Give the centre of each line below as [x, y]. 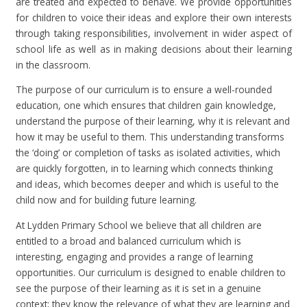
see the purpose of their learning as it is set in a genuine [139, 288]
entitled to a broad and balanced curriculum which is [129, 241]
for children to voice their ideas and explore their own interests [154, 17]
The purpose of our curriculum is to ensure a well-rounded [144, 90]
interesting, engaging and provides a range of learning [135, 256]
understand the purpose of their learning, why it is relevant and [153, 121]
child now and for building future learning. [107, 200]
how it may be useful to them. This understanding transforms [150, 137]
